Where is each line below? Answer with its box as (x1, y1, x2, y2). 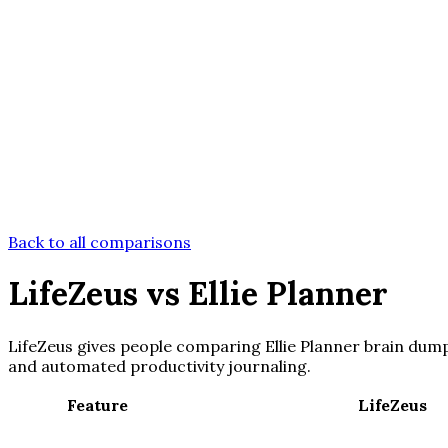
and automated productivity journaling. (8, 355, 311, 376)
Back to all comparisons (8, 232, 191, 252)
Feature (66, 394, 128, 415)
